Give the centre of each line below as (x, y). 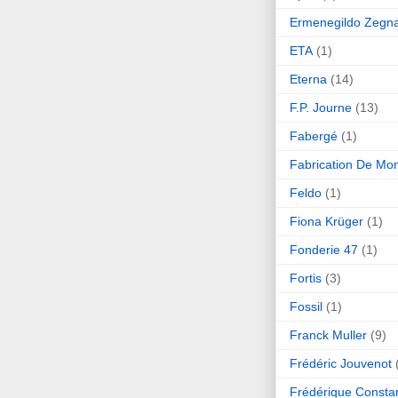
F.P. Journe (321, 107)
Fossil (306, 306)
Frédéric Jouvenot (341, 363)
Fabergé (314, 135)
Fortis (306, 278)
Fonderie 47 (324, 249)
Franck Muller (328, 334)
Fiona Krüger (326, 221)
